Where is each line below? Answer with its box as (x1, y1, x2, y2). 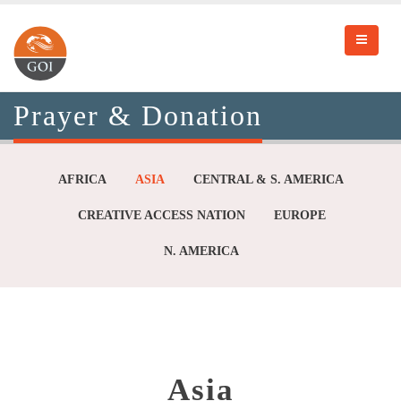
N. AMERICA (164, 244, 239, 258)
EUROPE (273, 209, 326, 222)
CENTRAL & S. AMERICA (192, 173, 344, 186)
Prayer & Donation (13, 99, 262, 132)
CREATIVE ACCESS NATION (77, 209, 245, 222)
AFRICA (57, 173, 107, 186)
